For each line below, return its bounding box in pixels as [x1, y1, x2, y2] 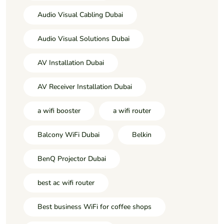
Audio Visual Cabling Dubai [37, 10, 123, 20]
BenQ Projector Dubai [37, 154, 106, 164]
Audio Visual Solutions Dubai [37, 34, 129, 44]
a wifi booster [37, 106, 80, 116]
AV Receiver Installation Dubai [37, 82, 132, 92]
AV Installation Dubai [37, 58, 104, 68]
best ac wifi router [37, 178, 94, 188]
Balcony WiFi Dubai [37, 130, 99, 140]
